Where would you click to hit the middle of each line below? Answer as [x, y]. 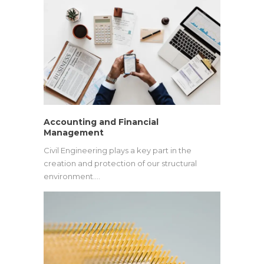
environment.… [72, 176]
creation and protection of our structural [120, 163]
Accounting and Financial [101, 122]
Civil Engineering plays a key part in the [118, 150]
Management [74, 132]
